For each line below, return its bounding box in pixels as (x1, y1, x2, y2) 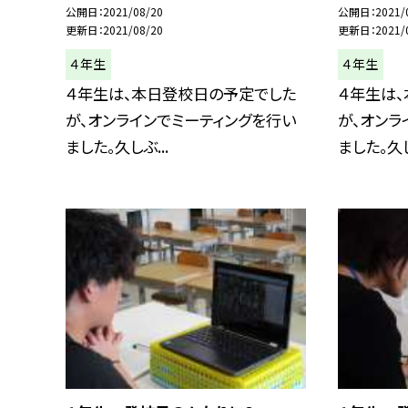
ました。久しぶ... (66, 134, 168, 158)
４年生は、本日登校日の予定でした (66, 81, 296, 105)
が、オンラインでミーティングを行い (66, 107, 296, 131)
